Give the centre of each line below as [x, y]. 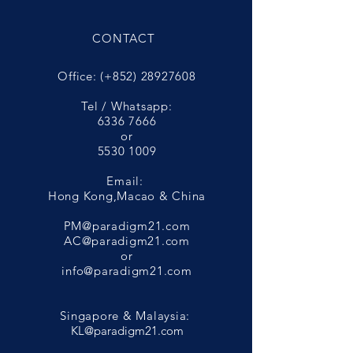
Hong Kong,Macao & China [127, 196]
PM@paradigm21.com [127, 226]
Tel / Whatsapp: [127, 106]
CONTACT [124, 38]
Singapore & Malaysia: [127, 316]
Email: [127, 181]
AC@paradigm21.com [127, 241]
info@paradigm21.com [127, 271]
